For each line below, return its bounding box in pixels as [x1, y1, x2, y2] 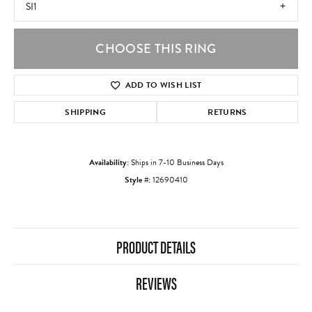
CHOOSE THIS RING [95, 40, 217, 58]
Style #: [124, 173, 150, 187]
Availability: [88, 156, 129, 169]
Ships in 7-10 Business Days [130, 156, 224, 169]
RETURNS [208, 106, 247, 119]
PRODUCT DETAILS [116, 235, 196, 259]
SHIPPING [65, 106, 106, 119]
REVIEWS [135, 271, 177, 295]
